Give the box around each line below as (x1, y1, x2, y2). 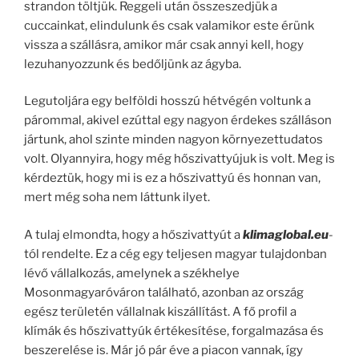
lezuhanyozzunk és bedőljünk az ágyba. (24, 56, 241, 71)
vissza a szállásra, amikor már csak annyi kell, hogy (24, 37, 304, 52)
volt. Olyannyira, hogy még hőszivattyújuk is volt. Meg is (24, 151, 335, 166)
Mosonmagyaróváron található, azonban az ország (24, 284, 304, 300)
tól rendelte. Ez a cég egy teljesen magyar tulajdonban (24, 246, 327, 261)
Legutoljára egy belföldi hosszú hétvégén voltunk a (24, 94, 311, 108)
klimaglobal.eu (243, 227, 329, 242)
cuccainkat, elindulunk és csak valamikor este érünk (24, 18, 314, 33)
